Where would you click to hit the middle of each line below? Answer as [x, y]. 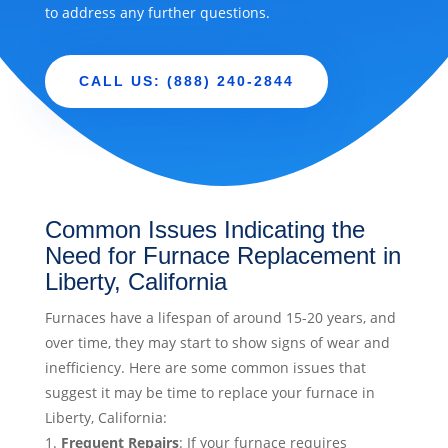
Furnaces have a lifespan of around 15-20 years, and [220, 318]
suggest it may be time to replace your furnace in [209, 393]
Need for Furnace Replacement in [222, 256]
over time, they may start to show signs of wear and [217, 343]
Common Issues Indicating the [204, 230]
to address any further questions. [157, 13]
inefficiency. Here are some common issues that [205, 368]
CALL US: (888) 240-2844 [186, 81]
